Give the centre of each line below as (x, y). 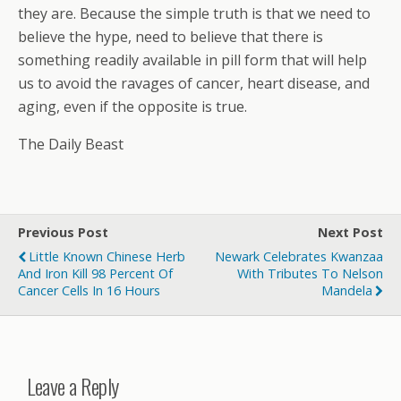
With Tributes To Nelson (310, 273)
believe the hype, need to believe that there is (171, 37)
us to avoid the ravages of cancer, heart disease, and (194, 83)
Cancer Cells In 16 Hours (89, 290)
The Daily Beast (71, 144)
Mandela (347, 290)
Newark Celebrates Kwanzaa (299, 256)
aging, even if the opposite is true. (132, 107)
